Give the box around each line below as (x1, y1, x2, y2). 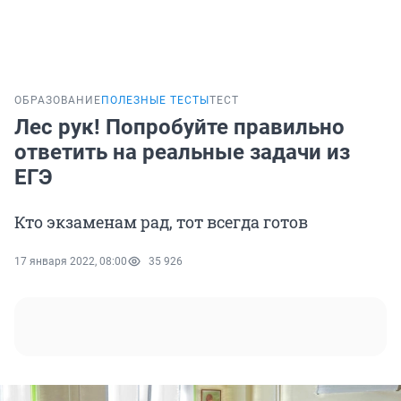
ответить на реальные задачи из (14, 140, 350, 166)
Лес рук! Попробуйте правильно (14, 115, 345, 141)
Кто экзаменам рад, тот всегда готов (14, 211, 308, 234)
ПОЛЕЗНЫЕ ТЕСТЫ (101, 94, 209, 107)
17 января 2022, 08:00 (14, 255, 127, 269)
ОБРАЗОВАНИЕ (14, 94, 101, 107)
